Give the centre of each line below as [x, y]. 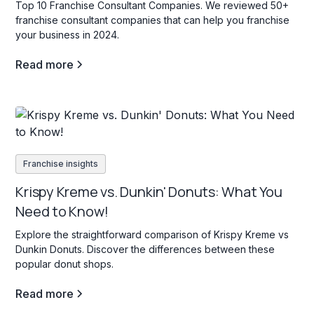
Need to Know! [62, 212]
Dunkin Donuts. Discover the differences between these [145, 250]
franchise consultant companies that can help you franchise [153, 20]
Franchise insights [61, 164]
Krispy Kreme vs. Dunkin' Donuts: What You [149, 192]
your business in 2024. [68, 35]
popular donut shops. [65, 264]
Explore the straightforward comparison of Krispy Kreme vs [152, 235]
